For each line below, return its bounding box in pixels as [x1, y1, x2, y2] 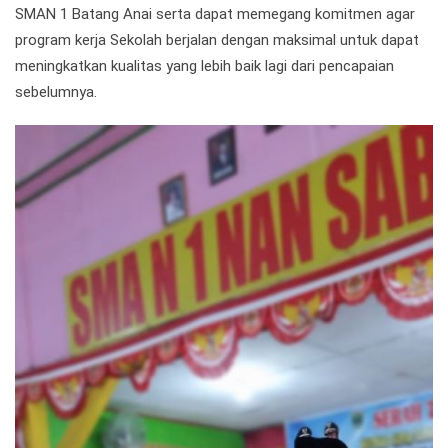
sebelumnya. [15, 82, 97, 101]
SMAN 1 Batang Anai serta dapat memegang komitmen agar [15, 4, 415, 23]
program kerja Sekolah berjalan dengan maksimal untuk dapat [15, 30, 419, 49]
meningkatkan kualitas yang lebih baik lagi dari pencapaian [15, 56, 394, 75]
